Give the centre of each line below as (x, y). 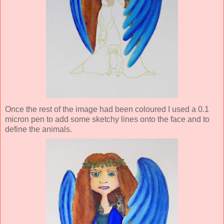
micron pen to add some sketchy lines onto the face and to (107, 119)
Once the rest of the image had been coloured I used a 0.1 (107, 109)
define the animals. (38, 129)
